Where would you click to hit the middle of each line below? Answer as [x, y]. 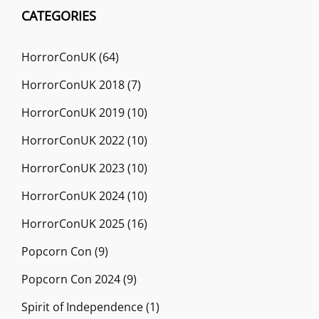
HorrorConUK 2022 [73, 140]
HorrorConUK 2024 [73, 195]
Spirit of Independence [82, 307]
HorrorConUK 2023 [73, 168]
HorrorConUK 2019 [73, 112]
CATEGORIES [59, 15]
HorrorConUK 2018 [73, 84]
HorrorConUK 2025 [73, 223]
